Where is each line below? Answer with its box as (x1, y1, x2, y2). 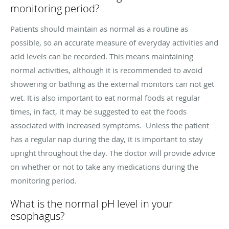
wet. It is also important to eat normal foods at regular (10, 92, 200, 103)
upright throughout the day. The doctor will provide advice (10, 147, 215, 158)
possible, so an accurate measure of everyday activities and (10, 37, 218, 48)
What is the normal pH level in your (10, 196, 173, 211)
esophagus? (10, 209, 64, 223)
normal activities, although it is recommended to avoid (10, 64, 202, 75)
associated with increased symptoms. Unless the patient (10, 120, 209, 130)
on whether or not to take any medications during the (10, 161, 198, 172)
